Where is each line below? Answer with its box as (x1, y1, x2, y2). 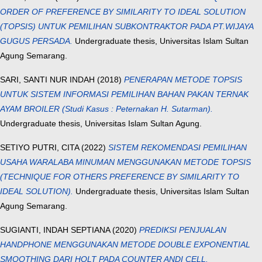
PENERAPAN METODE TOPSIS (124, 75, 242, 85)
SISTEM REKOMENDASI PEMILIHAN (108, 143, 247, 153)
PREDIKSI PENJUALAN (139, 225, 226, 235)
